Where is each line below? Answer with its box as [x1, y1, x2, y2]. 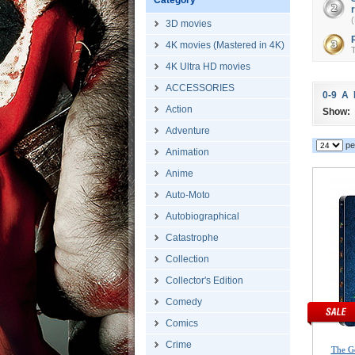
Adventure [166, 125, 210, 136]
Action [166, 104, 193, 115]
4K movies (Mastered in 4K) [166, 40, 284, 51]
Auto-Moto [166, 189, 210, 200]
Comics [166, 318, 198, 329]
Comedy [166, 296, 202, 307]
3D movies [166, 18, 212, 29]
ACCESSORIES [166, 82, 235, 94]
